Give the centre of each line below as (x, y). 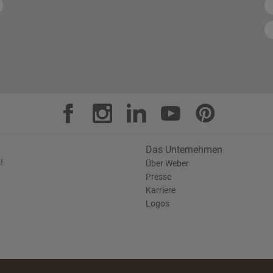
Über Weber (167, 163)
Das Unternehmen (184, 150)
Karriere (161, 190)
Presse (158, 177)
